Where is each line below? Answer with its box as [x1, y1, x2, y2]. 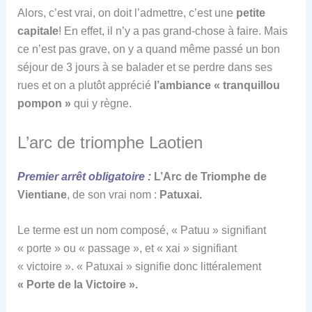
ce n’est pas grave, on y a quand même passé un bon [17, 43, 280, 56]
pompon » [17, 97, 71, 110]
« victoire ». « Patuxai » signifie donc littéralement [17, 260, 261, 273]
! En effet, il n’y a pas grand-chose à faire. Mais [58, 25, 288, 38]
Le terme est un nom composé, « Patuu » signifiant [17, 224, 266, 237]
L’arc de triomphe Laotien [17, 132, 203, 152]
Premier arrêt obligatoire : [17, 170, 151, 182]
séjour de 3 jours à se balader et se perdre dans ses [17, 61, 272, 74]
